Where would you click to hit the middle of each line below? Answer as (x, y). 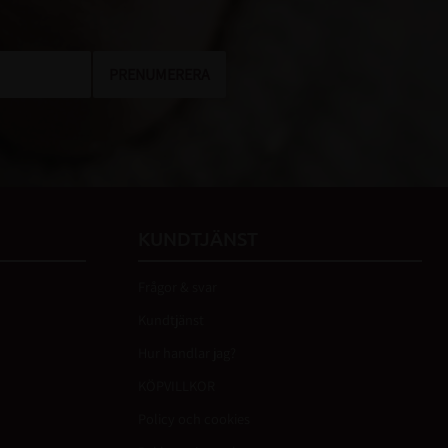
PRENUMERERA (159, 74)
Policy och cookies (194, 419)
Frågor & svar (177, 287)
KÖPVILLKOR (176, 386)
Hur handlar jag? (187, 353)
